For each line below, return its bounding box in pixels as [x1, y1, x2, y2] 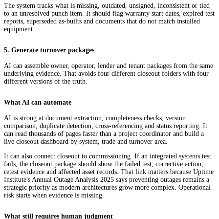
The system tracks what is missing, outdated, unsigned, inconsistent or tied [4, 2, 210, 10]
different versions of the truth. [4, 78, 88, 86]
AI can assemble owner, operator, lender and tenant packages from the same [4, 62, 213, 70]
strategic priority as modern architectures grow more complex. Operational [4, 184, 211, 192]
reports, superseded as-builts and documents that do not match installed [4, 18, 200, 25]
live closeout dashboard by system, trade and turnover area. [4, 138, 168, 146]
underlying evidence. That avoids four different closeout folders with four [4, 70, 209, 78]
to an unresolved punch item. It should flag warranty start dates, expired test [4, 10, 215, 18]
